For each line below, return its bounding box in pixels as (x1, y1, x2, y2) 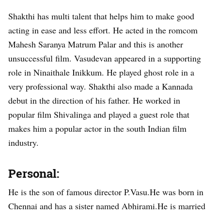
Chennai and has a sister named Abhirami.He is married (8, 200, 205, 212)
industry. (8, 136, 39, 148)
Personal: (8, 165, 59, 181)
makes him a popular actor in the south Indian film (8, 122, 186, 134)
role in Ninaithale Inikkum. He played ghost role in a (8, 66, 194, 78)
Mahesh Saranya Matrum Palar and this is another (8, 38, 183, 50)
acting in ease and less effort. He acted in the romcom (8, 24, 198, 36)
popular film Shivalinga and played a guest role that (8, 108, 189, 120)
